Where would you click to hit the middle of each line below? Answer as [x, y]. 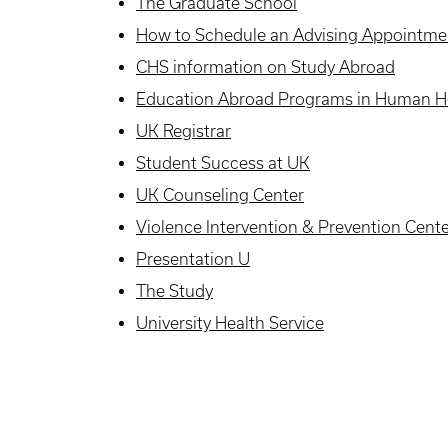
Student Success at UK [223, 163]
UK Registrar [183, 131]
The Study [174, 291]
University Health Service [230, 323]
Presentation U [193, 259]
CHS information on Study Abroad [265, 67]
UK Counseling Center [220, 195]
